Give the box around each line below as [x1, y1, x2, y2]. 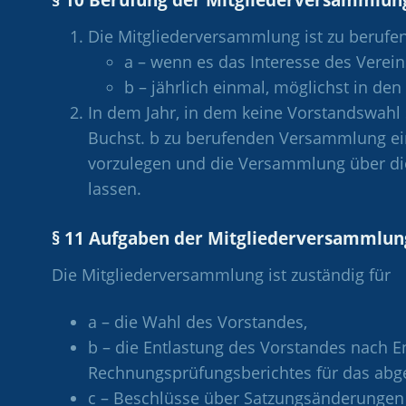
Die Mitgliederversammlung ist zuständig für [52, 263, 391, 285]
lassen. [88, 177, 141, 199]
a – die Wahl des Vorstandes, [88, 310, 307, 333]
